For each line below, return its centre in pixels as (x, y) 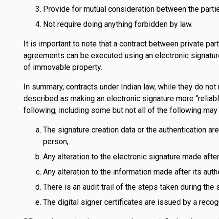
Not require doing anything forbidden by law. (118, 24)
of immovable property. (63, 67)
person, (56, 142)
